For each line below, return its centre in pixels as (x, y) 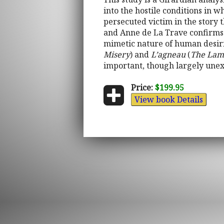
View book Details (169, 100)
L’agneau (168, 55)
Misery (117, 55)
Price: (142, 88)
